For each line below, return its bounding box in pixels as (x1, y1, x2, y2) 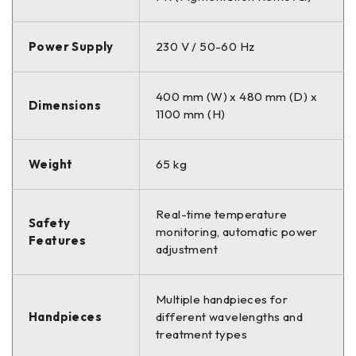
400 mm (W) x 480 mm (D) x (156, 89, 317, 105)
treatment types (156, 327, 248, 342)
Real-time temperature (156, 207, 288, 222)
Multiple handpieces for (156, 292, 288, 308)
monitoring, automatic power (156, 224, 318, 240)
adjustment (156, 242, 219, 257)
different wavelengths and (156, 309, 303, 325)
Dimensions (29, 98, 101, 114)
